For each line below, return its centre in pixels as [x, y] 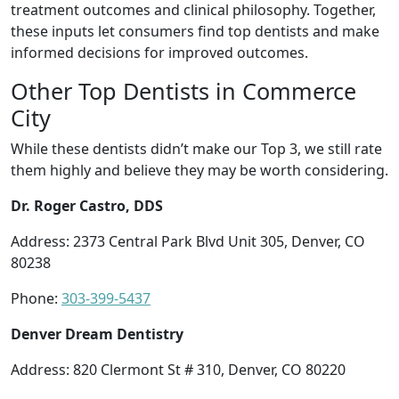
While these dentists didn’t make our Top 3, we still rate [196, 148]
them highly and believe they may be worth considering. [199, 170]
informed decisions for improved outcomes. [159, 52]
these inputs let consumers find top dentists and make [195, 31]
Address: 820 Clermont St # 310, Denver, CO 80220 [178, 369]
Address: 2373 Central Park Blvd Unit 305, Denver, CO [188, 241]
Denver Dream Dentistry [97, 334]
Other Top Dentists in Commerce [183, 90]
